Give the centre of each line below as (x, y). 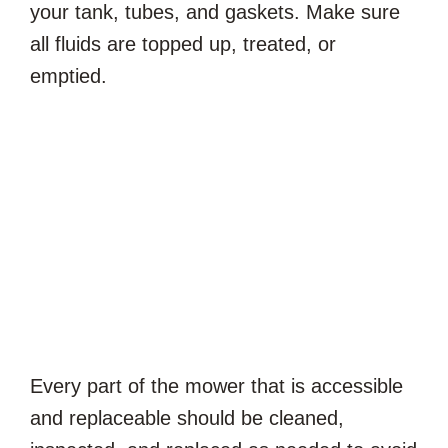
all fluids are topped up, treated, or (183, 43)
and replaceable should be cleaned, (187, 417)
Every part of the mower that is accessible (216, 385)
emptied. (71, 75)
